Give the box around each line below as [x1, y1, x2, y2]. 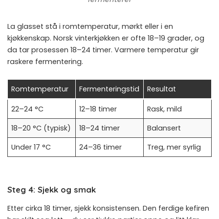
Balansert [147, 123, 181, 133]
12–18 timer [79, 104, 117, 114]
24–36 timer [79, 142, 122, 153]
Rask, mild [147, 104, 182, 114]
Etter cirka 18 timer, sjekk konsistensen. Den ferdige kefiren [7, 203, 209, 213]
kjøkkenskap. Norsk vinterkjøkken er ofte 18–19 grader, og [7, 33, 204, 44]
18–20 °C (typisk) [11, 123, 71, 133]
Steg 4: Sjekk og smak [7, 184, 96, 195]
